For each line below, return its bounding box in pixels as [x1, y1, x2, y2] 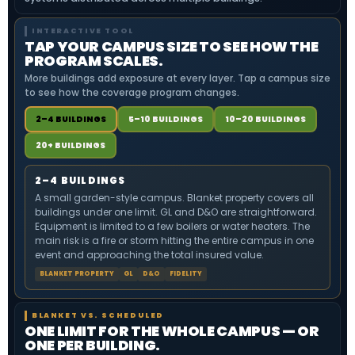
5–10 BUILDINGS [128, 113, 203, 125]
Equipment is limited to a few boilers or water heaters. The [35, 219, 310, 233]
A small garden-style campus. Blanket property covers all [35, 191, 314, 204]
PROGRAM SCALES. [25, 51, 163, 71]
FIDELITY [170, 269, 202, 278]
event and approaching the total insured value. [35, 248, 264, 261]
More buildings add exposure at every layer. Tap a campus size [25, 71, 330, 85]
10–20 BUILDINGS [225, 113, 306, 125]
